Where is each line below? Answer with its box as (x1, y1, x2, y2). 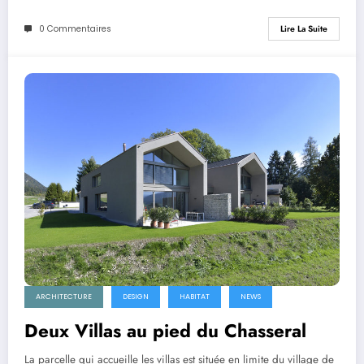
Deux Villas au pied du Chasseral (24, 317, 306, 344)
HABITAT (180, 291, 210, 301)
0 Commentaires (39, 22, 111, 35)
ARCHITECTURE (36, 291, 92, 301)
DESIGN (123, 291, 149, 301)
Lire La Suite (280, 23, 327, 36)
